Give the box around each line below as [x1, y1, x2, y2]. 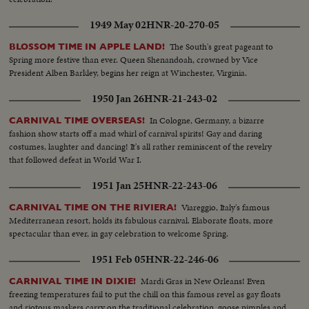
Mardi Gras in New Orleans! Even [141, 275, 266, 288]
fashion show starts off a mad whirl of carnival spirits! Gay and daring [9, 127, 263, 141]
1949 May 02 [90, 17, 146, 33]
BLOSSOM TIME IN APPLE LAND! [9, 41, 166, 52]
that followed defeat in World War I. [9, 153, 142, 167]
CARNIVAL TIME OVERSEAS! [9, 115, 146, 126]
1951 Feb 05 [90, 252, 146, 268]
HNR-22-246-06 [145, 252, 219, 268]
